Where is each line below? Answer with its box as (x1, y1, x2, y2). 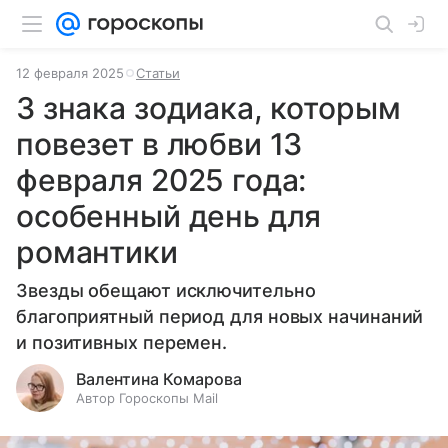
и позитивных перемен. (16, 332, 228, 353)
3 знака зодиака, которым (16, 90, 401, 126)
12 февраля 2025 (16, 65, 124, 81)
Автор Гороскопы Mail (76, 390, 218, 406)
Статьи (136, 65, 180, 81)
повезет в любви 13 (16, 126, 303, 162)
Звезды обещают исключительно (16, 280, 316, 301)
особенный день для (16, 198, 322, 234)
